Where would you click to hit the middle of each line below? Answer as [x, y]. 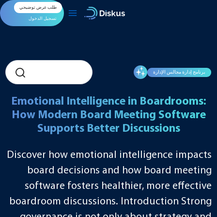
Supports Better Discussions [108, 129]
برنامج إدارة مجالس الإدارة [179, 72]
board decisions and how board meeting [119, 171]
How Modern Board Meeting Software [108, 115]
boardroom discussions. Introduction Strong [110, 202]
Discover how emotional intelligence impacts [109, 155]
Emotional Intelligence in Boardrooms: [108, 101]
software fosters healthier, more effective [118, 186]
